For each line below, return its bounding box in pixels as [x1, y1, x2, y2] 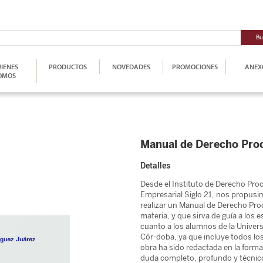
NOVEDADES [112, 62, 150, 71]
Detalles [140, 161, 170, 170]
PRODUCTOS [49, 62, 87, 71]
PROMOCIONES [171, 62, 218, 71]
